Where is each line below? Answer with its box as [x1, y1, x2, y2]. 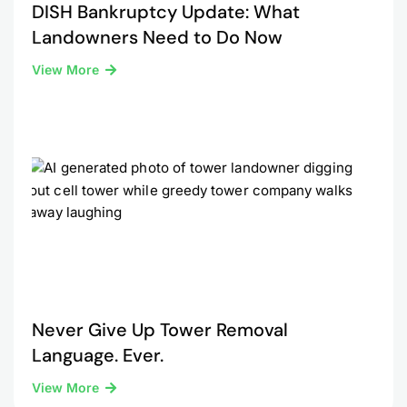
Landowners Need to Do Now [32, 25, 283, 49]
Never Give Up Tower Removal [32, 318, 288, 342]
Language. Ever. [32, 343, 164, 367]
